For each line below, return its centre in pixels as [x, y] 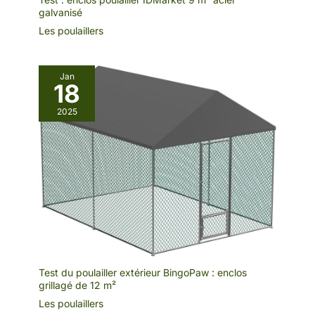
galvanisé [60, 12]
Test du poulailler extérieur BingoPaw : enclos [143, 272]
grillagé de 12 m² [77, 285]
